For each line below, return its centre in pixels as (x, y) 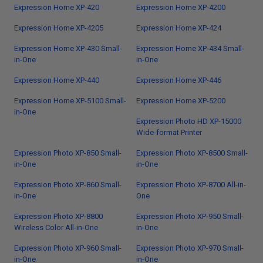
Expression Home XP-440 (57, 80)
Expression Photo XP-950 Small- (190, 216)
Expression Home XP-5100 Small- (70, 101)
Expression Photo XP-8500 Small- (192, 153)
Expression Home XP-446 (179, 80)
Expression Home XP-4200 (181, 7)
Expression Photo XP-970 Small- (190, 248)
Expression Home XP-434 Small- (190, 48)
